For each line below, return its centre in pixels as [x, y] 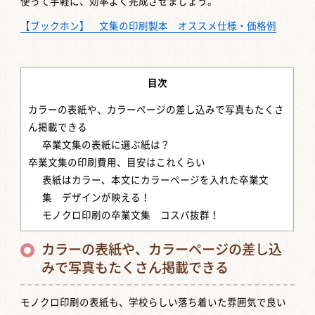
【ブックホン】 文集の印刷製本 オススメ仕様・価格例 [149, 26]
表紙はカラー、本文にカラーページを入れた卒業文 [156, 180]
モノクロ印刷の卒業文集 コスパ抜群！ [131, 215]
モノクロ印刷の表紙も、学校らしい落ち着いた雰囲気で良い [154, 303]
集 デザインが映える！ [97, 197]
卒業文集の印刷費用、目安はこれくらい [117, 162]
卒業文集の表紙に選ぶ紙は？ [107, 144]
